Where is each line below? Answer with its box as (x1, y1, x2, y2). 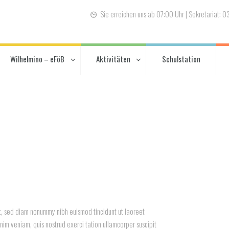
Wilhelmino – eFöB (10, 53, 65, 65)
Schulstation (162, 53, 200, 65)
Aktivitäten (96, 53, 131, 65)
